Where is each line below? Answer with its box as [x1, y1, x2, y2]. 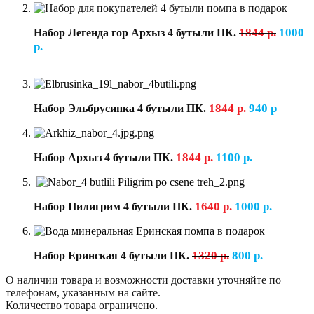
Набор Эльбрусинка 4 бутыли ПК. [34, 102, 206, 114]
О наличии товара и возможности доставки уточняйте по [6, 273, 281, 286]
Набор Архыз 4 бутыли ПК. [34, 151, 173, 163]
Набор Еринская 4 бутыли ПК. [34, 249, 189, 261]
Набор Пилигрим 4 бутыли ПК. [34, 200, 192, 212]
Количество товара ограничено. [6, 299, 158, 311]
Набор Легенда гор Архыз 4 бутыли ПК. [34, 26, 239, 39]
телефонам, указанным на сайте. [6, 286, 161, 299]
